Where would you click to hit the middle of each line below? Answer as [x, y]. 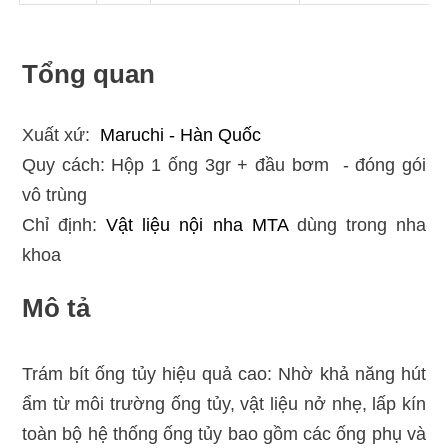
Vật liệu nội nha [174, 225]
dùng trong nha [357, 225]
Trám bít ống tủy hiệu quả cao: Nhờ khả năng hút [224, 374]
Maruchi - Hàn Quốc [180, 135]
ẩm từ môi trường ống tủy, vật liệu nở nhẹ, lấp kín [224, 404]
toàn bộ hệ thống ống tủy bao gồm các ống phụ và [224, 434]
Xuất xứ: [60, 135]
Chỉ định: [64, 225]
